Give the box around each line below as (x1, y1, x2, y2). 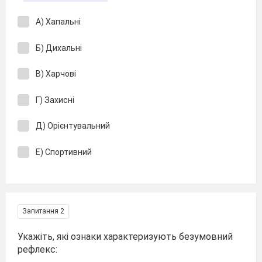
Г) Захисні (36, 95, 74, 105)
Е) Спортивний (36, 147, 92, 157)
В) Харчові (36, 69, 76, 78)
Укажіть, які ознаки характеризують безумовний (18, 231, 233, 242)
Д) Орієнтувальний (36, 121, 112, 130)
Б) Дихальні (36, 43, 82, 53)
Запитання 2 (22, 207, 64, 215)
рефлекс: (18, 244, 57, 255)
